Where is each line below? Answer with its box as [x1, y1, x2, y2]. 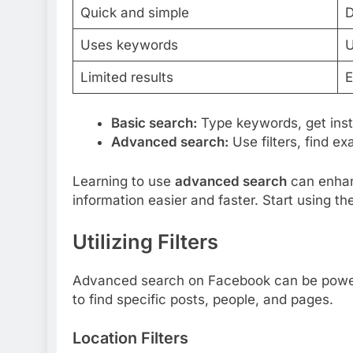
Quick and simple [80, 4, 189, 20]
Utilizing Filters [72, 229, 218, 255]
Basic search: [110, 115, 197, 132]
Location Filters [72, 329, 188, 348]
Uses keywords [80, 36, 178, 53]
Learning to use [72, 173, 175, 189]
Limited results [80, 69, 173, 85]
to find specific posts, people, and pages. [72, 291, 333, 307]
